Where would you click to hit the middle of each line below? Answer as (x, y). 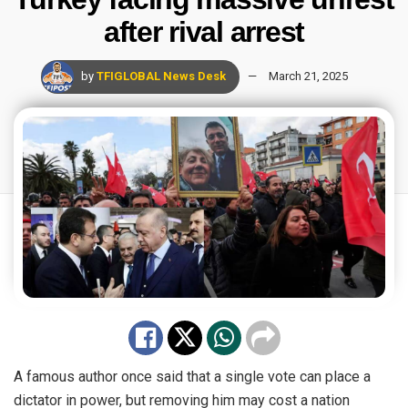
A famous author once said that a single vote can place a (192, 377)
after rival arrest (204, 32)
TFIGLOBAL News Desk (161, 76)
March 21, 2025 (308, 76)
